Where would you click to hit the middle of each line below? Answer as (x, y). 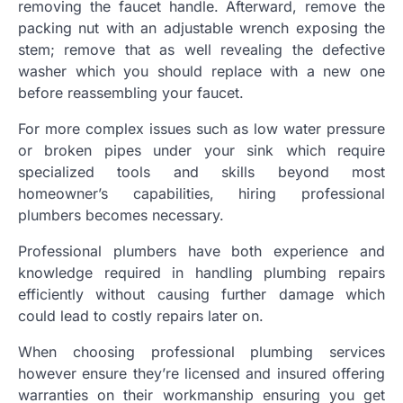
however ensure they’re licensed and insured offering (201, 373)
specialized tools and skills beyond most (201, 171)
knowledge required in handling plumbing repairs (201, 272)
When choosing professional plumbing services (201, 351)
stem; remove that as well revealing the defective (201, 49)
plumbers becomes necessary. (121, 215)
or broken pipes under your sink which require (201, 150)
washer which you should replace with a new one (201, 71)
